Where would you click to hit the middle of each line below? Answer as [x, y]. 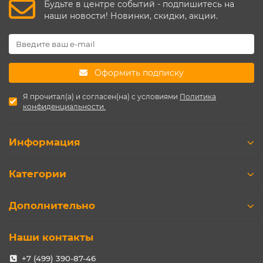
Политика [198, 97]
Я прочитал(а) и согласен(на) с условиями [101, 97]
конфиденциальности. [64, 107]
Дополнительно [52, 205]
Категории [38, 174]
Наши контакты [51, 237]
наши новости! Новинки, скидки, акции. [131, 16]
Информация [45, 142]
